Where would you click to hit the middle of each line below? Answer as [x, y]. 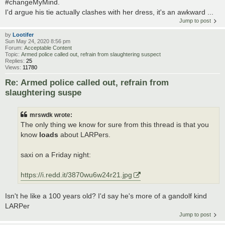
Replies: [16, 61]
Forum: [15, 48]
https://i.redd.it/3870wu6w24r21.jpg [76, 175]
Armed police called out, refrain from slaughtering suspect [91, 54]
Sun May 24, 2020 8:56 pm [38, 41]
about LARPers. [84, 135]
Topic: [13, 54]
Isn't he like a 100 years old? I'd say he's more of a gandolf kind [106, 196]
